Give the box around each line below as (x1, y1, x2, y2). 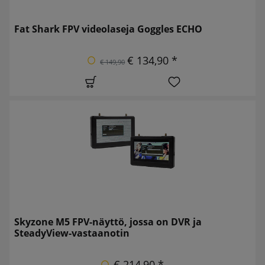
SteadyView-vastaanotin (14, 226, 130, 240)
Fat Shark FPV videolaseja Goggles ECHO (14, 22, 202, 35)
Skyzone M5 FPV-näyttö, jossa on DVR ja (14, 215, 202, 228)
